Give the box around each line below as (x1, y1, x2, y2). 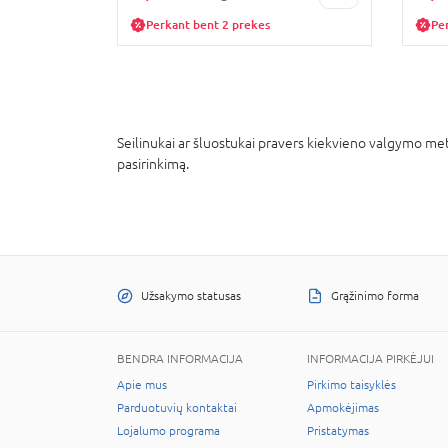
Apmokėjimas (307, 401, 379, 415)
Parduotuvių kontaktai (117, 401, 237, 415)
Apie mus (117, 378, 167, 392)
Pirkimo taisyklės (307, 378, 396, 392)
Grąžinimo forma (331, 288, 419, 303)
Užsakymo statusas (141, 288, 241, 303)
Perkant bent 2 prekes (146, 17, 270, 32)
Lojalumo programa (117, 424, 220, 438)
